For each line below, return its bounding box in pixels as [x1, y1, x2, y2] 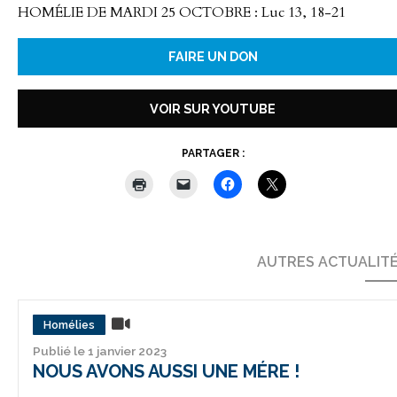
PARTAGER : [181, 147, 245, 160]
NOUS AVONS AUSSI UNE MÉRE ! [33, 360, 300, 382]
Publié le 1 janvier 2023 [33, 343, 167, 358]
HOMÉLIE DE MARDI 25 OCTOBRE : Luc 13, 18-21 [18, 2, 346, 22]
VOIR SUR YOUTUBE [150, 100, 276, 116]
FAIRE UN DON [167, 49, 258, 65]
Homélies [43, 317, 95, 331]
